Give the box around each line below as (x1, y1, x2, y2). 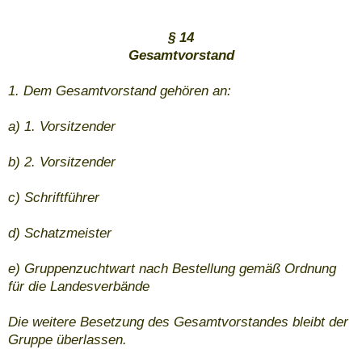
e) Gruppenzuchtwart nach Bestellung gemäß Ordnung (8, 261, 336, 277)
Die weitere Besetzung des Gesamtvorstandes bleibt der (8, 314, 348, 330)
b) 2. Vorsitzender (8, 154, 116, 170)
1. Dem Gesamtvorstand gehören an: (8, 83, 231, 99)
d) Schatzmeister (8, 225, 112, 242)
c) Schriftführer (8, 190, 99, 206)
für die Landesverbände (8, 279, 149, 295)
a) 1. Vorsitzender (8, 119, 116, 135)
